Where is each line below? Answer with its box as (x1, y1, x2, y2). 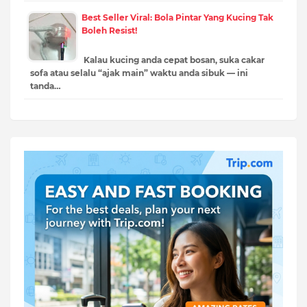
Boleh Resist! (82, 25, 137, 36)
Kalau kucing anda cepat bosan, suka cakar (82, 54, 265, 65)
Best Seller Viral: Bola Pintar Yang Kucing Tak (82, 12, 273, 23)
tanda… (30, 80, 61, 91)
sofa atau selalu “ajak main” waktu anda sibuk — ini (30, 67, 248, 78)
